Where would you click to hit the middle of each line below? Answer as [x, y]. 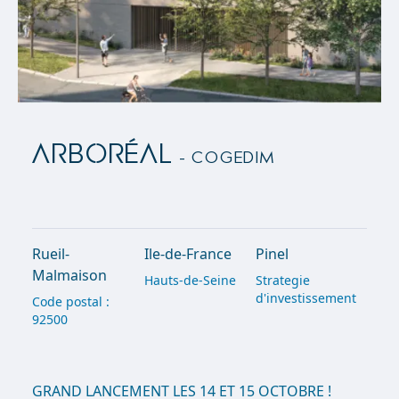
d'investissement [305, 298]
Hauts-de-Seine [190, 280]
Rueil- [51, 254]
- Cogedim [224, 158]
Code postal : [71, 301]
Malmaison [70, 275]
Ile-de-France [187, 254]
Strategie [282, 280]
